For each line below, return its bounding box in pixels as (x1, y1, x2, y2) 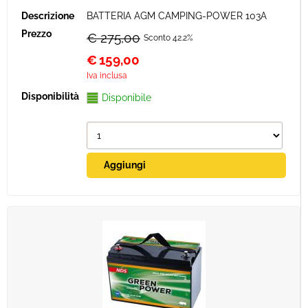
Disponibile (102, 92, 151, 103)
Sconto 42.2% (144, 33, 193, 43)
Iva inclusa (87, 71, 127, 80)
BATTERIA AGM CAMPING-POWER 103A (87, 10, 267, 21)
